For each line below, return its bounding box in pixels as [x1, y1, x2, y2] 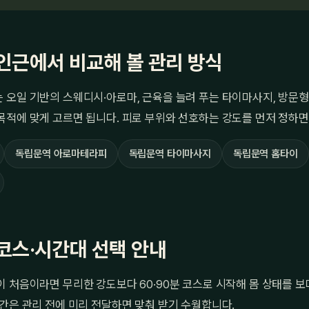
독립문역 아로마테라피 [15, 148, 107, 160]
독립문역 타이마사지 [128, 148, 211, 160]
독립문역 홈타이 [232, 148, 298, 160]
